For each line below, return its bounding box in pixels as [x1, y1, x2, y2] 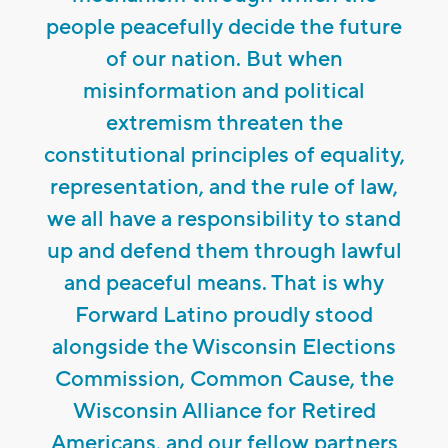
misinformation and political [83, 77, 365, 106]
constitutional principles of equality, [43, 141, 405, 170]
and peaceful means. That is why [64, 269, 384, 298]
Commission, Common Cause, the [54, 365, 394, 394]
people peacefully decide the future [46, 13, 402, 42]
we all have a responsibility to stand [47, 205, 401, 234]
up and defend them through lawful [46, 237, 402, 266]
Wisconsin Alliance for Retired [72, 397, 376, 426]
